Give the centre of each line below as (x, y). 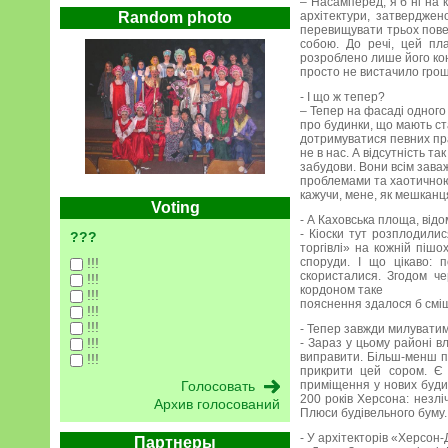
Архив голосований (217, 404)
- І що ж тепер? (342, 97)
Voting (175, 207)
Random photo (175, 17)
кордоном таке (341, 290)
